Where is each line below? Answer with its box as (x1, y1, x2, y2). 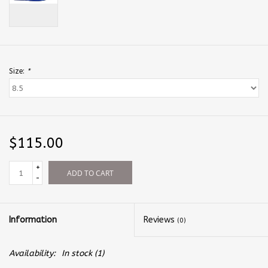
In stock (62, 248, 92, 259)
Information (9, 215, 57, 226)
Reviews (144, 215, 177, 226)
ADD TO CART (67, 168, 114, 179)
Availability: (9, 248, 56, 259)
